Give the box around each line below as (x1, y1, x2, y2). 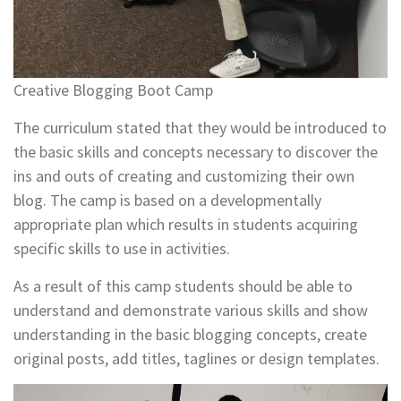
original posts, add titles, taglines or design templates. (13, 348, 380, 370)
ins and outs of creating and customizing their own (13, 166, 354, 187)
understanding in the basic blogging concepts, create (13, 324, 367, 346)
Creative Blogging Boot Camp (13, 80, 213, 101)
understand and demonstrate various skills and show (13, 300, 368, 321)
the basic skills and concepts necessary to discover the (13, 141, 378, 163)
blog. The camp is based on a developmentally (13, 190, 321, 211)
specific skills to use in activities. (13, 238, 230, 260)
